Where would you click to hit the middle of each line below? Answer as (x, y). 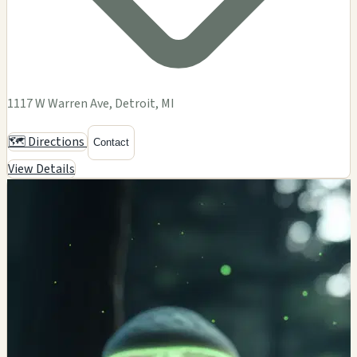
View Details (41, 169)
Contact (111, 143)
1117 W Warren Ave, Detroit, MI (91, 103)
